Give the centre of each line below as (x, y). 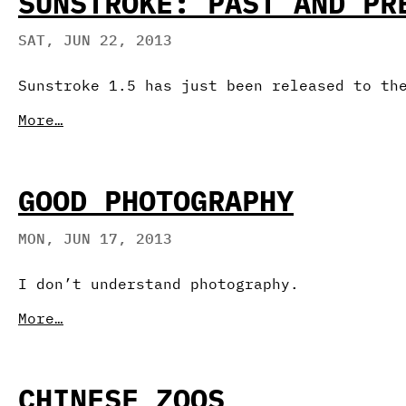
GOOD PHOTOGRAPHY (156, 201)
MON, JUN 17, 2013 (95, 238)
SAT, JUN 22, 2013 (95, 39)
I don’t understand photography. (159, 284)
